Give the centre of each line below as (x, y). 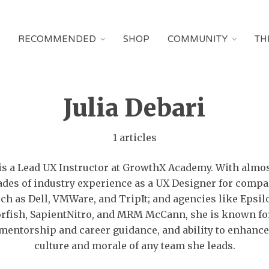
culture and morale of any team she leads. (134, 246)
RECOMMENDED (57, 39)
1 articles (134, 138)
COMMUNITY (198, 39)
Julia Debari (134, 108)
